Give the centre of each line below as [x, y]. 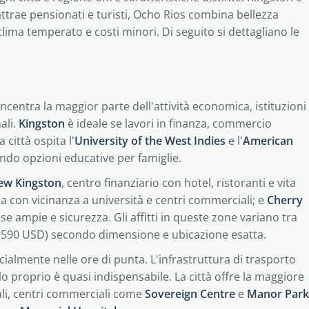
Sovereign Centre [190, 294]
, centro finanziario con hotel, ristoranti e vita [179, 183]
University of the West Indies [150, 141]
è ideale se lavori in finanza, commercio [168, 123]
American [268, 141]
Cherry [285, 200]
